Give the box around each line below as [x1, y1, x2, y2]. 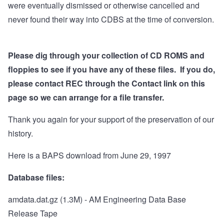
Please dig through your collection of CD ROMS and [8, 49, 204, 61]
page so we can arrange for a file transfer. [8, 91, 168, 103]
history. [8, 127, 35, 139]
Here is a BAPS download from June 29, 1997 [8, 149, 171, 161]
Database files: [8, 171, 64, 183]
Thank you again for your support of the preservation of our [8, 113, 214, 125]
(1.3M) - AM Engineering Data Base [58, 193, 186, 205]
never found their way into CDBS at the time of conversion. [8, 13, 214, 25]
